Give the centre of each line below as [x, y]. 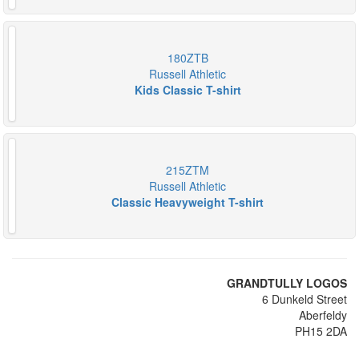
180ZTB [188, 58]
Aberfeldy [323, 315]
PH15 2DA [321, 331]
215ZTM [188, 170]
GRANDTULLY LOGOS [287, 283]
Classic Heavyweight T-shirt [188, 202]
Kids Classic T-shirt [188, 90]
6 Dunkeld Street [305, 299]
